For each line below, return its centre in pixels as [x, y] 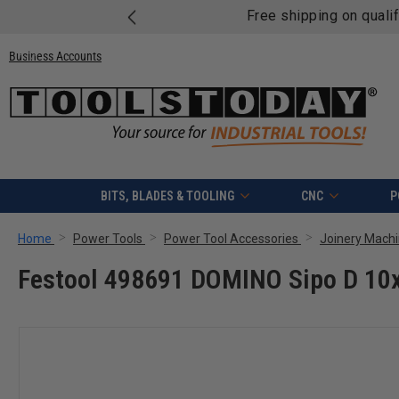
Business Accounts [55, 56]
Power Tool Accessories [231, 239]
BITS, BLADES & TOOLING [167, 196]
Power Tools [108, 239]
